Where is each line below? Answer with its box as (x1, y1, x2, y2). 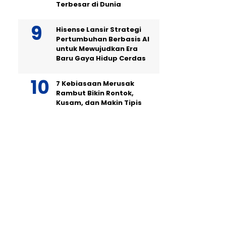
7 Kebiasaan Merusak (56, 78, 134, 88)
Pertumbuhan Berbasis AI (56, 34, 149, 44)
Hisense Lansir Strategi (56, 24, 141, 34)
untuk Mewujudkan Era (56, 43, 138, 53)
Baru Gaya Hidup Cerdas (56, 53, 146, 63)
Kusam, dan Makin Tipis (56, 97, 143, 107)
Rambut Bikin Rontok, (56, 88, 134, 98)
